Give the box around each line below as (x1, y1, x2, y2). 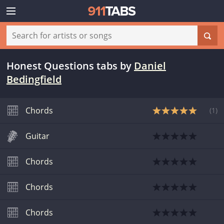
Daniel (134, 59, 166, 72)
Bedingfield (6, 72, 61, 86)
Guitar (25, 130, 49, 141)
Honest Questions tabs (6, 59, 117, 72)
